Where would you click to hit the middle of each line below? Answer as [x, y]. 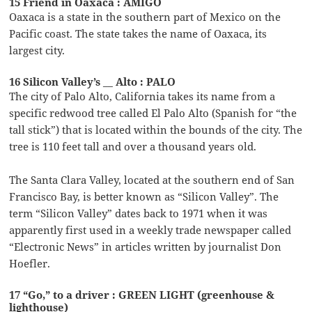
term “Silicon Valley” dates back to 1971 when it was [139, 213]
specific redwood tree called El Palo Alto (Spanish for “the [153, 112]
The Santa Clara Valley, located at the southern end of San [152, 179]
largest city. [37, 50]
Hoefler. [30, 263]
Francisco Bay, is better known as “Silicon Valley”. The [144, 196]
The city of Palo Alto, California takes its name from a [142, 96]
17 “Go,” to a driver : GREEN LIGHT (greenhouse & [142, 294]
